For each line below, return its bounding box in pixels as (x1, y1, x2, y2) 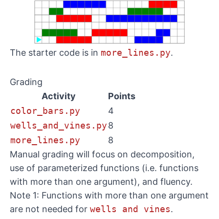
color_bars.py (10, 106, 80, 116)
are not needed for (10, 204, 90, 215)
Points (108, 91, 135, 102)
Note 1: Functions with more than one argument (10, 190, 209, 201)
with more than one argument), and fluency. (10, 176, 193, 187)
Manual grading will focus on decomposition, (10, 149, 195, 160)
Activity (42, 91, 76, 102)
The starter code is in (10, 47, 101, 58)
